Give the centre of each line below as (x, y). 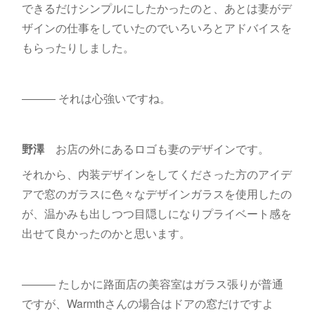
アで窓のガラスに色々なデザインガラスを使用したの (156, 193)
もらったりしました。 (78, 47)
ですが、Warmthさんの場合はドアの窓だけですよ (147, 303)
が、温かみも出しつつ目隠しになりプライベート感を (156, 213)
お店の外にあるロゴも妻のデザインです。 (156, 148)
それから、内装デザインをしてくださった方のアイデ (156, 174)
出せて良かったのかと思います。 (106, 233)
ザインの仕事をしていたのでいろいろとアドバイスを (156, 27)
